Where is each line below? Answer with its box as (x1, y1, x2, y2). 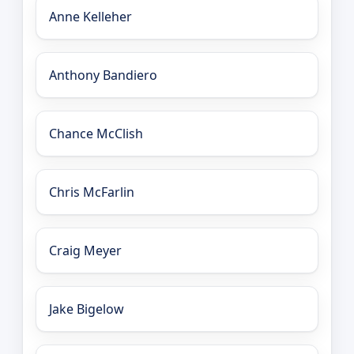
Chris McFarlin (49, 183, 134, 201)
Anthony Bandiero (49, 66, 157, 85)
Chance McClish (49, 125, 143, 143)
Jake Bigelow (49, 300, 124, 318)
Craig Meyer (49, 242, 122, 260)
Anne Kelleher (49, 8, 132, 26)
